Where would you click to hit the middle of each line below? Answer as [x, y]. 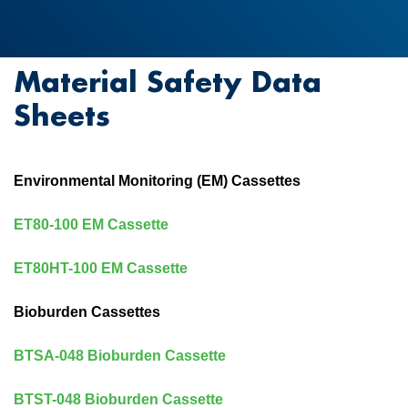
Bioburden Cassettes [89, 312]
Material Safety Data [168, 82]
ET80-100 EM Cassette [91, 224]
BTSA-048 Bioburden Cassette [120, 356]
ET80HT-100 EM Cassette [101, 268]
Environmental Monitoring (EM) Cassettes [159, 181]
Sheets [62, 115]
